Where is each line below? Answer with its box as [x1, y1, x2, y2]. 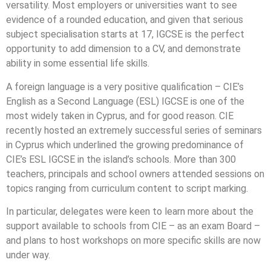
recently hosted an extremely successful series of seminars [6, 124, 262, 136]
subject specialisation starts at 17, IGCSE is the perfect [6, 28, 244, 41]
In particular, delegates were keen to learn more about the [6, 206, 253, 218]
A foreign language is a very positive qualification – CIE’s [6, 80, 244, 93]
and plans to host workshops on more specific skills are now [6, 235, 261, 247]
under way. [6, 249, 50, 261]
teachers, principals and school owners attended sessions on [6, 168, 264, 180]
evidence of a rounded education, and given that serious [6, 14, 243, 26]
